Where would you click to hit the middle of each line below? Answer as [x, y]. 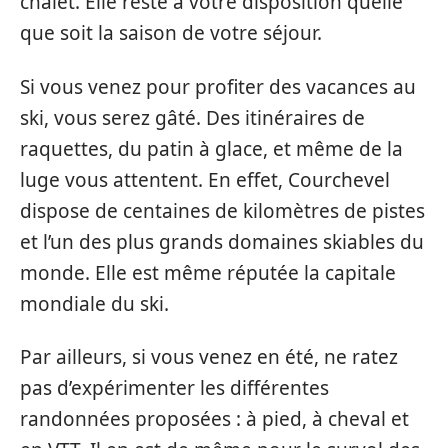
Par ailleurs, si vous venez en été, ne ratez [209, 357]
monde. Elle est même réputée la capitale [208, 272]
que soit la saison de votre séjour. [171, 33]
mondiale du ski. [94, 303]
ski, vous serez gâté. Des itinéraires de [192, 117]
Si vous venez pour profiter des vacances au [218, 86]
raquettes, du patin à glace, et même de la [211, 148]
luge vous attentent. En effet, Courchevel [205, 179]
